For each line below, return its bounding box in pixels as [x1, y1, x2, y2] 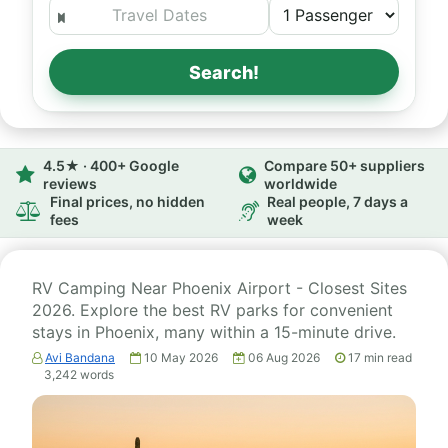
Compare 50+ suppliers [264, 157, 425, 174]
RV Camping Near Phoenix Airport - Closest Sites [32, 278, 407, 298]
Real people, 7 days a [267, 193, 408, 210]
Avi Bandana [45, 350, 115, 365]
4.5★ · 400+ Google [43, 157, 179, 174]
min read [364, 350, 412, 365]
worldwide [264, 175, 337, 192]
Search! [188, 61, 260, 83]
